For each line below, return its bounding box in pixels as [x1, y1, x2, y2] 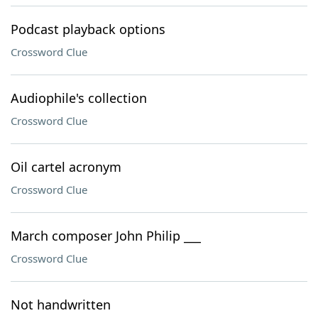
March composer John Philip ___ [11, 227, 201, 244]
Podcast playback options [11, 21, 165, 38]
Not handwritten [11, 296, 111, 313]
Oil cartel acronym [11, 158, 121, 175]
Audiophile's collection [11, 89, 147, 106]
